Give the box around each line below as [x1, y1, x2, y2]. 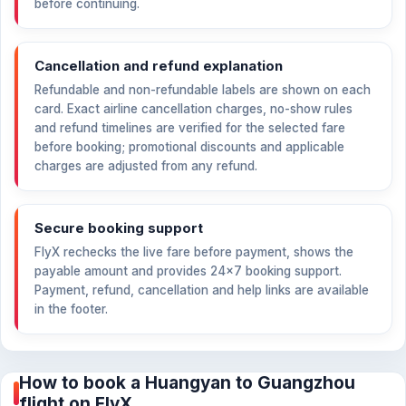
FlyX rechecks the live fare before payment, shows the [34, 245, 353, 259]
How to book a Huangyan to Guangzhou [19, 372, 355, 393]
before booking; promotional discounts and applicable [34, 140, 344, 154]
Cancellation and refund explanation [34, 57, 283, 74]
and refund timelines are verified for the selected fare [34, 121, 345, 135]
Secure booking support [34, 219, 203, 237]
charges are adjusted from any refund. [34, 159, 257, 173]
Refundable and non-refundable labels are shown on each [34, 82, 371, 97]
